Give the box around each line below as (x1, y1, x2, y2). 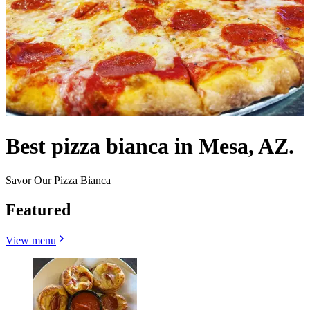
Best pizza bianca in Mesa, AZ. (6, 134, 294, 159)
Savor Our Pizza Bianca (6, 174, 111, 186)
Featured (6, 200, 71, 219)
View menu (6, 234, 56, 246)
